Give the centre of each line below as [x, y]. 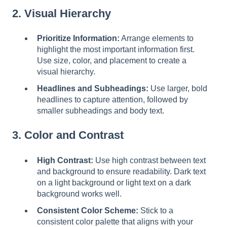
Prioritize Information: [78, 39]
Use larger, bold [178, 89]
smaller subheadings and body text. [101, 111]
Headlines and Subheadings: [93, 89]
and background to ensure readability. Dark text [121, 171]
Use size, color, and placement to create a [112, 61]
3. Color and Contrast [68, 135]
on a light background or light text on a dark [114, 182]
